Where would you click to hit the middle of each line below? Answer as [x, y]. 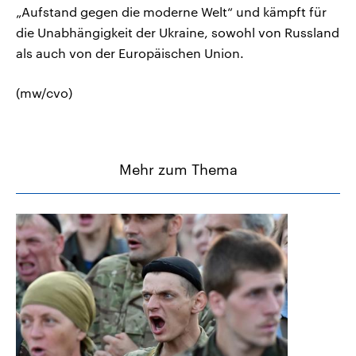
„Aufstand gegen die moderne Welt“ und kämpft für [171, 12]
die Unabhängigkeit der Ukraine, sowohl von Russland [178, 33]
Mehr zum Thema [178, 170]
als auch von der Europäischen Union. [130, 53]
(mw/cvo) [44, 93]
